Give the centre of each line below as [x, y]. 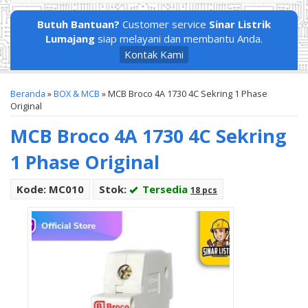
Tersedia [164, 189]
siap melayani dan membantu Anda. [179, 38]
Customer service [164, 24]
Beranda [28, 93]
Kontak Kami [154, 54]
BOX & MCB [77, 93]
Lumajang [70, 38]
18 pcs [204, 190]
